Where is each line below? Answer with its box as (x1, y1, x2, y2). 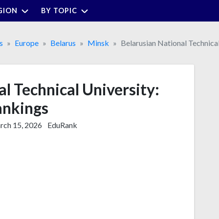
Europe (15, 38, 39, 47)
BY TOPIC (41, 6, 77, 15)
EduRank (47, 120, 77, 130)
